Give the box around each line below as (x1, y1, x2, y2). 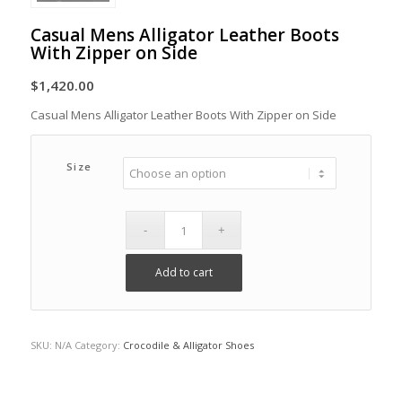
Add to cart (154, 265, 213, 281)
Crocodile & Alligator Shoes (122, 338, 254, 353)
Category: (74, 338, 123, 353)
